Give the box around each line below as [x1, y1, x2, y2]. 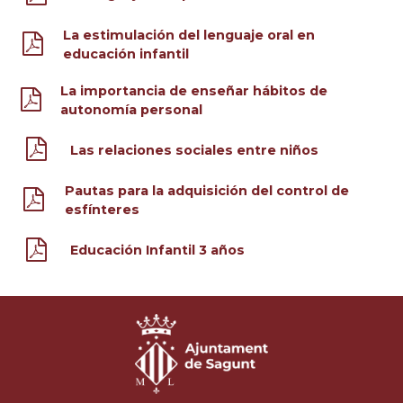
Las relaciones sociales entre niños [69, 141, 318, 158]
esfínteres [65, 201, 140, 219]
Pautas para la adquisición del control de [65, 183, 350, 200]
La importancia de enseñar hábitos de [60, 82, 328, 99]
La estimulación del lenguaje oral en [63, 26, 316, 43]
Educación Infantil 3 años [69, 242, 245, 259]
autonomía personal [60, 101, 203, 118]
